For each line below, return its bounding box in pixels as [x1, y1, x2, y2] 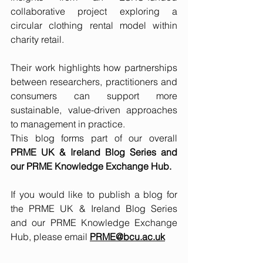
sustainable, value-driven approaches [11, 104, 177, 116]
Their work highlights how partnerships [11, 62, 177, 74]
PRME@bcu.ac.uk [90, 231, 165, 243]
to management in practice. [11, 118, 125, 130]
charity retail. [11, 33, 66, 46]
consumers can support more [11, 90, 177, 102]
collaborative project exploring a [11, 5, 177, 18]
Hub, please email [11, 231, 87, 243]
